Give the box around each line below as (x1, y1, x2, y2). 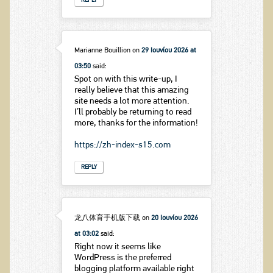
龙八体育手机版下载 (74, 214, 140, 222)
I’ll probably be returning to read (74, 108, 191, 118)
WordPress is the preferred (74, 253, 171, 263)
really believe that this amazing (74, 86, 189, 96)
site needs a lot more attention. (74, 97, 190, 107)
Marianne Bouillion (74, 47, 130, 55)
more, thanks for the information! (74, 119, 198, 129)
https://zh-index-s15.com (74, 141, 171, 151)
